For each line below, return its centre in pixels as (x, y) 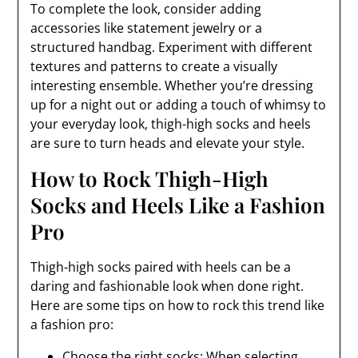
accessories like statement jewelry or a (147, 28)
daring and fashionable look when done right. (167, 286)
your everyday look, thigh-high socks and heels (171, 124)
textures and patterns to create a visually (154, 66)
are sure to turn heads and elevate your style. (168, 143)
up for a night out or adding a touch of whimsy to (179, 105)
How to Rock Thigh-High (150, 179)
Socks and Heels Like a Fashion (178, 205)
